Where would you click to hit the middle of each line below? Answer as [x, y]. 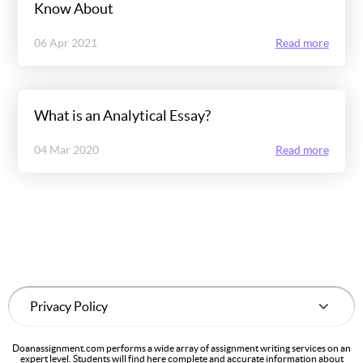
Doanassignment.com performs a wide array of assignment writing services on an [181, 348]
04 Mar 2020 [67, 150]
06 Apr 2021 [66, 43]
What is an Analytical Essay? [123, 116]
